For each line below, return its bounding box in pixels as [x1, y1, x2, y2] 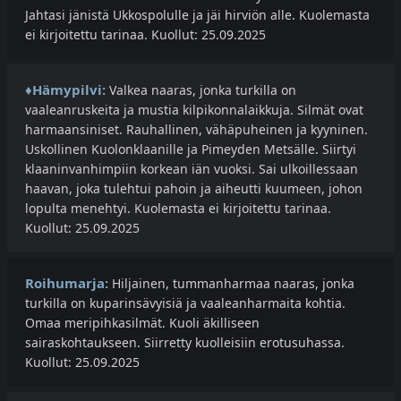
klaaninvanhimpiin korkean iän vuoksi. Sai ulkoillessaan [25, 160, 358, 178]
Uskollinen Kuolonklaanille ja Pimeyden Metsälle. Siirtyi [25, 141, 356, 158]
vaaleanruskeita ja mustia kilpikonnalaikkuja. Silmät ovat [25, 101, 363, 119]
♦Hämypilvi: [25, 81, 106, 99]
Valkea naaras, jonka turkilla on [106, 81, 296, 99]
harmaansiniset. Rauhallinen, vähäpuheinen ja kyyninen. [25, 121, 368, 139]
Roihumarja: [25, 274, 108, 293]
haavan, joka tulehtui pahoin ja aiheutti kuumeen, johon [25, 180, 363, 198]
